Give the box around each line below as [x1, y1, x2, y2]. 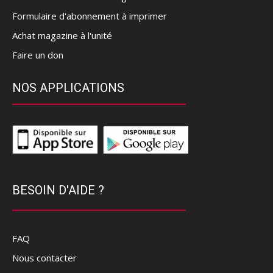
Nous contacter [12, 252, 77, 264]
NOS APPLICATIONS [12, 80, 124, 96]
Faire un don [12, 49, 63, 62]
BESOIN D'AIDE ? [12, 183, 104, 198]
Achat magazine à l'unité [12, 29, 112, 42]
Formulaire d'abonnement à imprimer [12, 10, 167, 23]
